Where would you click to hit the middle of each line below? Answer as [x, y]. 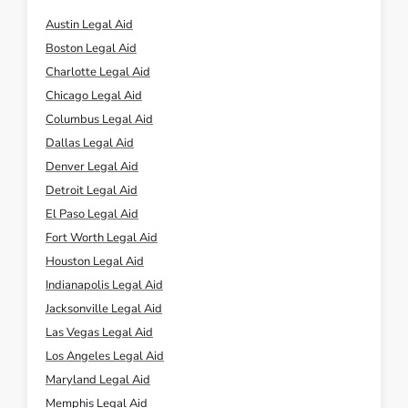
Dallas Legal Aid [90, 143]
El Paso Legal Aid [92, 214]
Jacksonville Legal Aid [104, 309]
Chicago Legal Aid [94, 96]
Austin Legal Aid [89, 25]
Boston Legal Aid [91, 48]
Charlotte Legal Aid [98, 72]
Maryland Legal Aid [98, 380]
